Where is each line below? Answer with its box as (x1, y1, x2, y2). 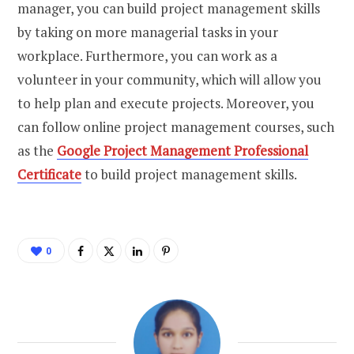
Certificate (17, 164, 81, 183)
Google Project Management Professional (57, 141, 308, 160)
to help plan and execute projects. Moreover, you (17, 93, 314, 112)
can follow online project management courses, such (17, 117, 334, 136)
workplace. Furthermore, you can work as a (17, 46, 277, 65)
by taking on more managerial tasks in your (17, 22, 278, 41)
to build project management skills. (81, 164, 297, 183)
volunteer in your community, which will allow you (17, 70, 322, 88)
